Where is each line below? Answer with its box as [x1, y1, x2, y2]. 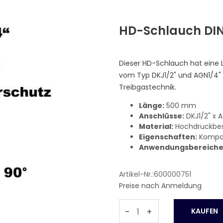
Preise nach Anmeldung [119, 181, 202, 191]
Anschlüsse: [139, 111, 184, 121]
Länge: [139, 101, 164, 111]
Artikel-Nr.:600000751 [119, 169, 191, 179]
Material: [139, 121, 173, 131]
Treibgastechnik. [119, 82, 176, 92]
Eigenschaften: [139, 132, 197, 142]
